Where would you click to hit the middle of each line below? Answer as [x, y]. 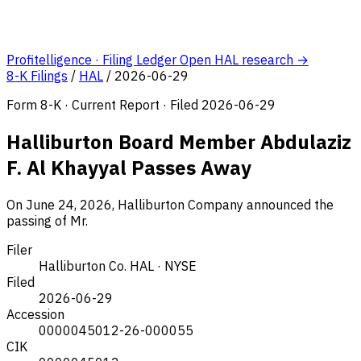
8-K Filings [37, 76]
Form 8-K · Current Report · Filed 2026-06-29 [141, 105]
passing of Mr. [47, 220]
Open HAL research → [244, 60]
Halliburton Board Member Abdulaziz [179, 141]
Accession [35, 314]
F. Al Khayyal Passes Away [129, 167]
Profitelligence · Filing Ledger [91, 60]
